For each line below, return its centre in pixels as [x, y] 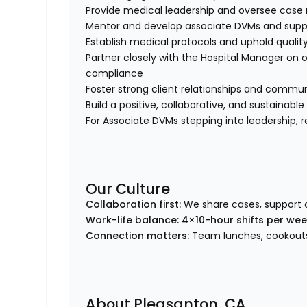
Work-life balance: [133, 220]
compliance [115, 74]
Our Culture [128, 189]
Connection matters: [138, 236]
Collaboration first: [134, 205]
